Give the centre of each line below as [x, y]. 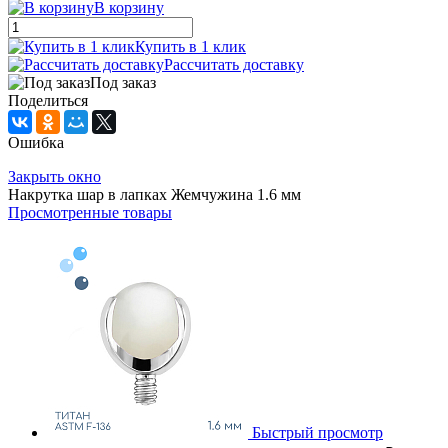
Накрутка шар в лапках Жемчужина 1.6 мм [154, 194]
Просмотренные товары [90, 212]
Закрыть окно [54, 176]
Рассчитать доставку [234, 64]
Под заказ [123, 82]
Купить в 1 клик [190, 46]
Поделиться [48, 100]
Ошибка [36, 142]
